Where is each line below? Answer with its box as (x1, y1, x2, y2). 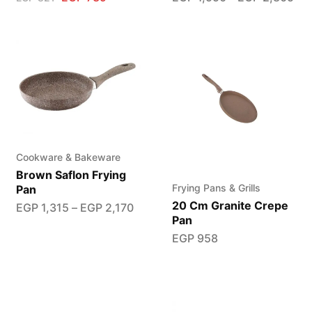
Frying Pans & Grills (171, 182, 260, 194)
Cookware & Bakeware (15, 150, 120, 163)
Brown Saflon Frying (15, 167, 126, 182)
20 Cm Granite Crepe (171, 198, 288, 213)
